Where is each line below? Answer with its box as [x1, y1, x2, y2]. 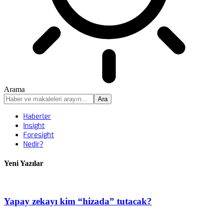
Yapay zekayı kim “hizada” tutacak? [4, 196, 152, 207]
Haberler [23, 112, 51, 121]
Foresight [23, 130, 54, 140]
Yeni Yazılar [4, 159, 43, 168]
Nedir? [23, 140, 43, 149]
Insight [23, 121, 45, 130]
